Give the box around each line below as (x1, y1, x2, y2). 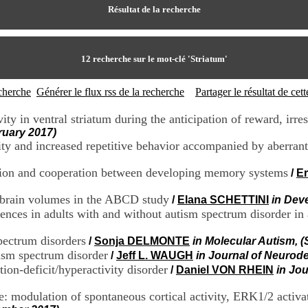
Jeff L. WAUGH (116, 250, 193, 261)
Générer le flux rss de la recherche (36, 86, 184, 98)
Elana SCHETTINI (177, 194, 269, 206)
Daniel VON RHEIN (176, 264, 274, 276)
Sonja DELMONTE (94, 235, 190, 247)
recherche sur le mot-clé (90, 54, 188, 64)
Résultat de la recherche (107, 4, 201, 14)
